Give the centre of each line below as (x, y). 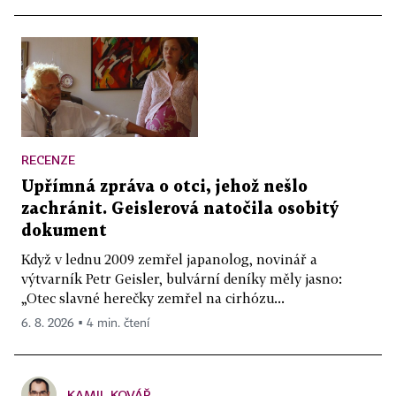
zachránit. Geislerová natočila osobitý (180, 209)
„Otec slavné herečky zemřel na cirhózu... (153, 297)
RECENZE (48, 159)
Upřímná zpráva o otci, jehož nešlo (164, 187)
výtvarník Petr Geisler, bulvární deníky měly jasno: (182, 278)
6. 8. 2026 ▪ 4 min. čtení (85, 323)
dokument (64, 231)
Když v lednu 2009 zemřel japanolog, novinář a (169, 259)
